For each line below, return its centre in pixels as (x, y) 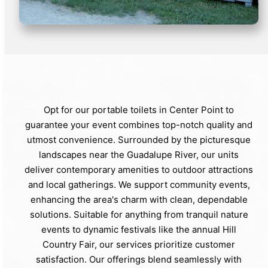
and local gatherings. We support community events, (139, 184)
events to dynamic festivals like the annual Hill (139, 229)
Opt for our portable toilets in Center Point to (139, 109)
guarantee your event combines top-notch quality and (139, 124)
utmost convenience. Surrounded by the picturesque (139, 139)
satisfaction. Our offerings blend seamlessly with (139, 259)
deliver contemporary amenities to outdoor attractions (139, 169)
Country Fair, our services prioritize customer (139, 244)
